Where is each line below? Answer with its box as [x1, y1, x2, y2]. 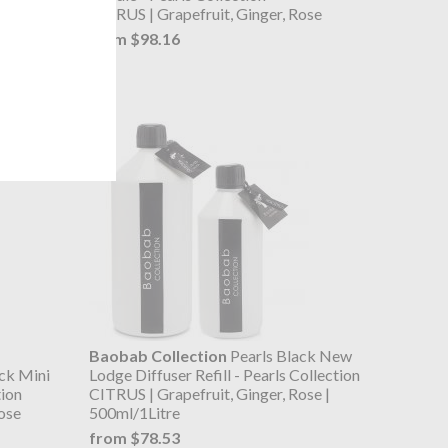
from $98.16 [88, 28, 180, 48]
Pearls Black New [226, 346, 352, 366]
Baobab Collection [88, 346, 227, 366]
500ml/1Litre [88, 403, 180, 423]
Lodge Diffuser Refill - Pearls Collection [88, 365, 360, 385]
